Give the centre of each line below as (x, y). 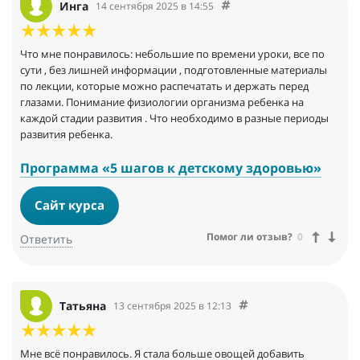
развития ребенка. (66, 134)
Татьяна (83, 306)
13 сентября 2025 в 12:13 (172, 306)
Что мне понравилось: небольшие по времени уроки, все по (172, 53)
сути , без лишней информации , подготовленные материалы (174, 70)
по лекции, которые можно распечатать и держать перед (164, 86)
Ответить (46, 239)
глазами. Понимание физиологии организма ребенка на (162, 102)
